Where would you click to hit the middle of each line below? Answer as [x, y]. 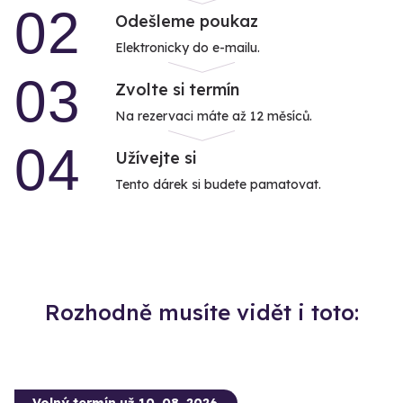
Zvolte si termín [177, 90]
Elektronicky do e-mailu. [188, 48]
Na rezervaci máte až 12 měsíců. [214, 116]
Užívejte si [156, 158]
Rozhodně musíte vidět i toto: [201, 313]
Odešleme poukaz [187, 22]
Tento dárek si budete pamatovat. [218, 185]
